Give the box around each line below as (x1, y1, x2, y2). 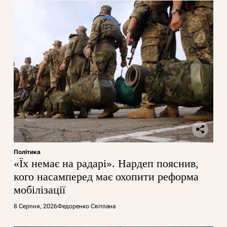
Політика (14, 148, 41, 156)
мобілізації (14, 183, 66, 196)
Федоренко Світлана (57, 202, 116, 210)
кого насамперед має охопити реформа (14, 170, 199, 183)
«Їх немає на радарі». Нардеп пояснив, (14, 157, 199, 170)
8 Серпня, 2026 (14, 202, 58, 210)
